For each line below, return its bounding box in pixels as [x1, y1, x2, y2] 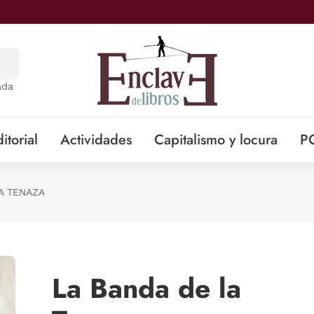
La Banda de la [52, 268, 241, 308]
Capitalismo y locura [153, 130, 278, 150]
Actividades [60, 130, 132, 150]
